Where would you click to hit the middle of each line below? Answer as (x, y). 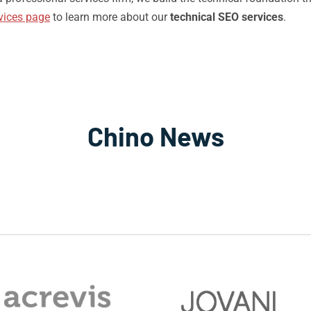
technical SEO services (227, 17)
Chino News (155, 136)
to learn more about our (110, 17)
